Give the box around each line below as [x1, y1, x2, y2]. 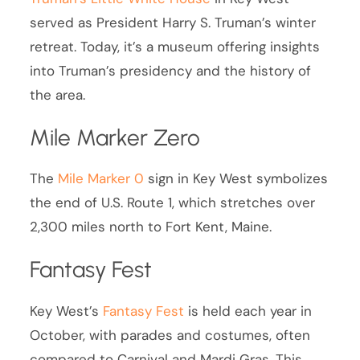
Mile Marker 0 [58, 170, 145, 188]
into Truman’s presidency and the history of [30, 61, 312, 80]
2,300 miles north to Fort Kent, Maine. [30, 218, 272, 236]
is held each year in [184, 302, 313, 321]
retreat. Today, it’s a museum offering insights [30, 37, 321, 55]
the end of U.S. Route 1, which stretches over [30, 194, 316, 212]
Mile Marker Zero [30, 123, 201, 151]
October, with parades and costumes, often [30, 326, 311, 345]
